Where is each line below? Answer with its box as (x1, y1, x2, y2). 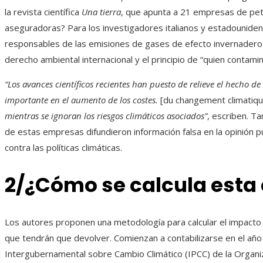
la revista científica (5, 5, 82, 18)
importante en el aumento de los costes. (5, 93, 158, 106)
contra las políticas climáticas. (5, 141, 122, 153)
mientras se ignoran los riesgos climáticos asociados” (5, 109, 207, 122)
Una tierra (82, 5, 121, 18)
